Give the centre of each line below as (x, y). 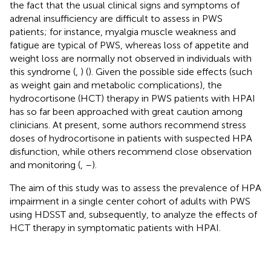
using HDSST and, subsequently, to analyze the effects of (133, 214)
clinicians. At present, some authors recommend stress (128, 125)
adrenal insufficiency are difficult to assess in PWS (116, 18)
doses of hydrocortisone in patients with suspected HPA (131, 138)
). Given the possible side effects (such (170, 71)
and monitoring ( (45, 165)
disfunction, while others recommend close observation (131, 151)
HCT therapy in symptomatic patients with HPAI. (115, 227)
